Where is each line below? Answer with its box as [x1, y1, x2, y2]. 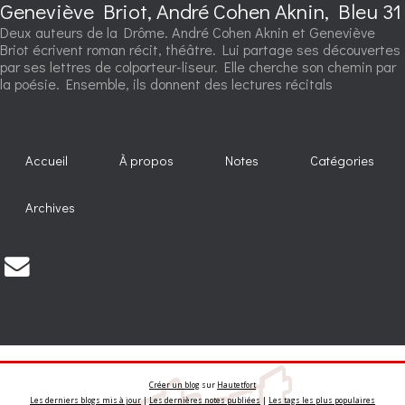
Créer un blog [149, 379, 200, 390]
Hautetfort [217, 379, 256, 390]
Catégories [310, 152, 375, 170]
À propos [119, 152, 174, 170]
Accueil [25, 152, 69, 170]
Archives [25, 198, 76, 216]
